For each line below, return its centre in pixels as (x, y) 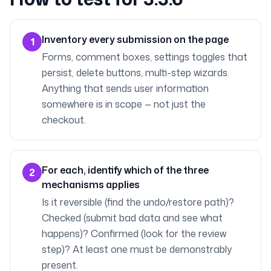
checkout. (64, 120)
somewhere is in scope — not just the (124, 104)
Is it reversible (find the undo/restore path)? (138, 202)
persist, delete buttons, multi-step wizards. (135, 73)
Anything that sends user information (125, 88)
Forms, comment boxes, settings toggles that (145, 57)
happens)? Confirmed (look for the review (134, 233)
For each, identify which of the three (125, 170)
